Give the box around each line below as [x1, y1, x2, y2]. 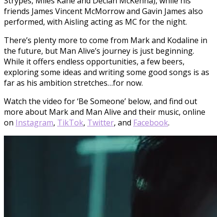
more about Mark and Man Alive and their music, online [4, 107, 205, 118]
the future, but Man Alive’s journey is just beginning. [4, 46, 194, 57]
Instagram [15, 117, 53, 128]
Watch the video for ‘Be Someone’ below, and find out [4, 96, 197, 107]
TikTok [57, 117, 83, 128]
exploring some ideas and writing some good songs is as [4, 67, 209, 78]
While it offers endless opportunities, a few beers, [4, 56, 185, 67]
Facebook [133, 117, 168, 128]
